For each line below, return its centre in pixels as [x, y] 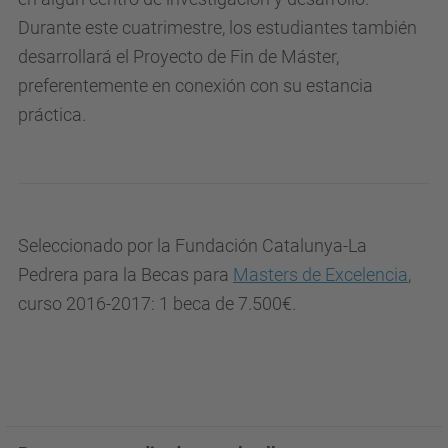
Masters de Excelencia [320, 274]
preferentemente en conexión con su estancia [195, 85]
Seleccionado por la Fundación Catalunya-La [192, 245]
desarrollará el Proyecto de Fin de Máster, [178, 56]
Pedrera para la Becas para [125, 274]
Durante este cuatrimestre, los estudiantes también [217, 27]
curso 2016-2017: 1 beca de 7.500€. [157, 303]
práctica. [52, 114]
